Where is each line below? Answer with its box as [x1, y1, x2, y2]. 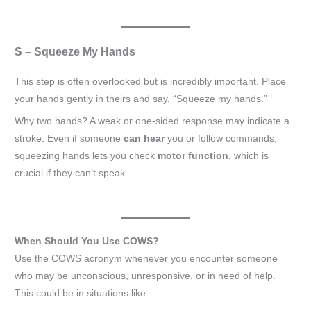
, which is [228, 150, 269, 161]
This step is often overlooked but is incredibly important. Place [15, 76, 287, 87]
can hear [124, 133, 165, 144]
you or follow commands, [165, 133, 278, 144]
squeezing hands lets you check [15, 150, 158, 161]
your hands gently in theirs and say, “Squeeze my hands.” [15, 93, 268, 104]
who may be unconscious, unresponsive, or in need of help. [15, 271, 276, 282]
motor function [158, 150, 229, 161]
